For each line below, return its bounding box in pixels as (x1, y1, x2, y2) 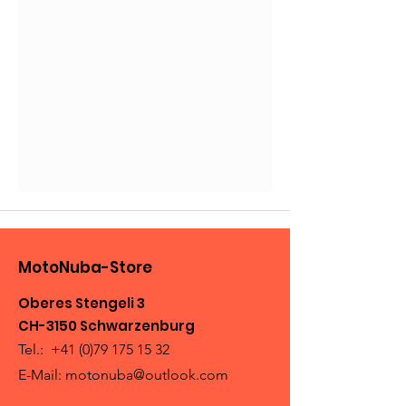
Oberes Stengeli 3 (18, 293, 145, 313)
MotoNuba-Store (18, 256, 152, 278)
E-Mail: (18, 365, 65, 383)
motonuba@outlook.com (65, 365, 228, 383)
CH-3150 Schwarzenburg (18, 315, 198, 335)
